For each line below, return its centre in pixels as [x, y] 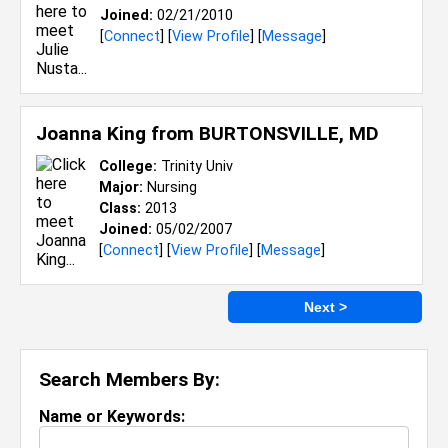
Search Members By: [129, 379]
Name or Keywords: [112, 416]
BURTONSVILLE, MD [289, 133]
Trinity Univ [195, 166]
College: [128, 166]
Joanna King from [117, 133]
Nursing [170, 187]
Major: [121, 187]
